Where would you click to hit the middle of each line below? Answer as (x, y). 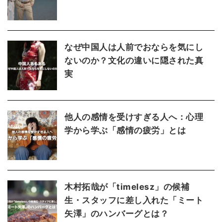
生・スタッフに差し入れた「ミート (134, 200)
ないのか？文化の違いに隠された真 (134, 60)
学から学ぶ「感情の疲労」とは (125, 130)
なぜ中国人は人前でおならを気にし (134, 47)
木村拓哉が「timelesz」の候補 (127, 187)
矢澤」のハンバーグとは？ (117, 213)
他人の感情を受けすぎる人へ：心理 (134, 117)
